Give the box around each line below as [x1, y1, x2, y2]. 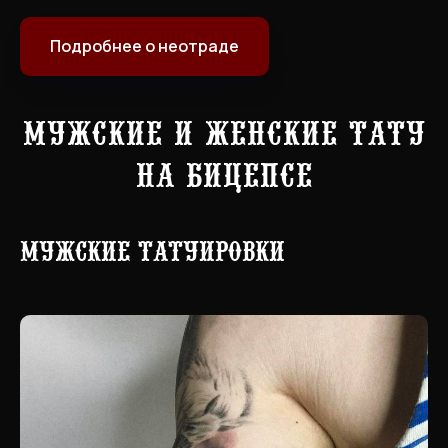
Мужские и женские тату [22, 113, 426, 150]
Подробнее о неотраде [50, 35, 239, 58]
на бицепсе [135, 155, 313, 192]
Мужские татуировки [20, 234, 285, 265]
